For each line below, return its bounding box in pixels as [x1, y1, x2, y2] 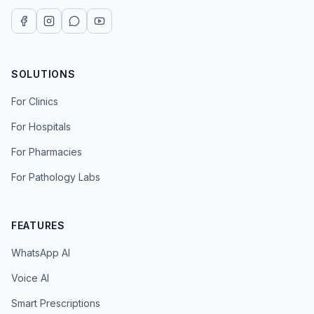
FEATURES [11, 219, 65, 231]
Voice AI [11, 272, 49, 284]
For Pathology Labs [11, 171, 100, 183]
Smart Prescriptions [11, 297, 100, 309]
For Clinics [11, 95, 58, 107]
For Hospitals [11, 121, 71, 132]
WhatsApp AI [11, 247, 70, 259]
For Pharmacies [11, 146, 82, 158]
